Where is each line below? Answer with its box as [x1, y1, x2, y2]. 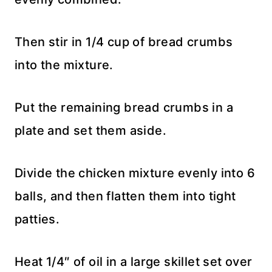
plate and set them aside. [15, 123, 166, 138]
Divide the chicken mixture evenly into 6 [15, 166, 255, 180]
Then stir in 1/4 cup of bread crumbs [15, 35, 233, 49]
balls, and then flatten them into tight [15, 189, 236, 203]
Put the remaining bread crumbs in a [15, 100, 233, 115]
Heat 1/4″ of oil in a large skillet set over [15, 254, 253, 269]
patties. [15, 212, 60, 226]
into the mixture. [15, 58, 114, 72]
